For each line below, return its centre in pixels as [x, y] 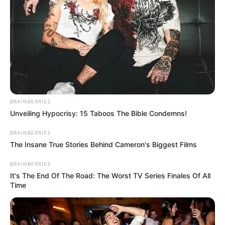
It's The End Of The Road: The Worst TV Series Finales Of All [110, 175]
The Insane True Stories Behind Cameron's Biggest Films [103, 144]
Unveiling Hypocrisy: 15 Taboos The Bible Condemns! [98, 113]
